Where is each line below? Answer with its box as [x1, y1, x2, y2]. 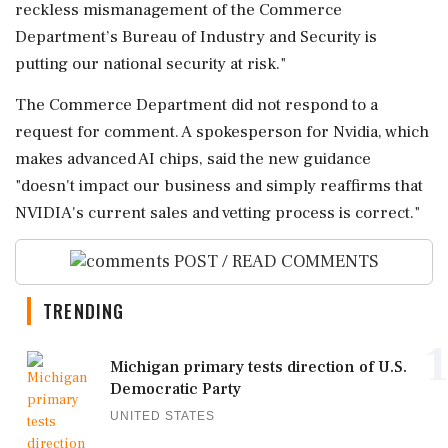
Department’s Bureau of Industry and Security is [15, 25, 377, 48]
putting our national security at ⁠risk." [15, 52, 286, 75]
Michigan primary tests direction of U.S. [110, 357, 407, 378]
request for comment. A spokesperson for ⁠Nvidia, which [15, 120, 429, 143]
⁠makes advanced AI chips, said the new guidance [15, 147, 371, 170]
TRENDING [43, 298, 125, 325]
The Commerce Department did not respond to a [15, 93, 378, 116]
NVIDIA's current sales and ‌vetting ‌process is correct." [15, 201, 420, 224]
